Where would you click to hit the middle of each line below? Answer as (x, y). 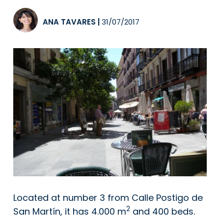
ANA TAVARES (69, 22)
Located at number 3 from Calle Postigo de (108, 197)
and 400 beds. (163, 211)
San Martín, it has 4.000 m (70, 211)
